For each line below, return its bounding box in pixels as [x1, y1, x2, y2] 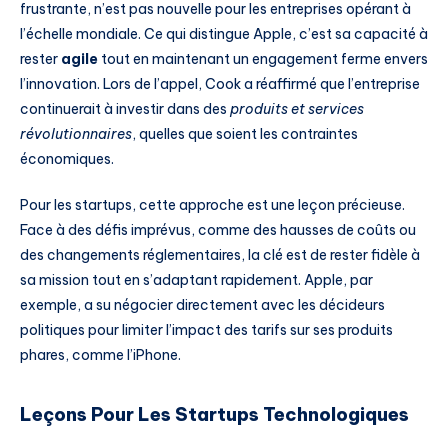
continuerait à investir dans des [20, 99, 230, 118]
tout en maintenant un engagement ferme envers [98, 49, 428, 68]
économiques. [20, 149, 114, 168]
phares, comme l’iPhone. [20, 345, 181, 364]
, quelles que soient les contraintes [132, 124, 358, 143]
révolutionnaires [20, 124, 132, 143]
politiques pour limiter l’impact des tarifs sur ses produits [20, 320, 393, 339]
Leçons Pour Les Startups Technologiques [20, 403, 409, 427]
